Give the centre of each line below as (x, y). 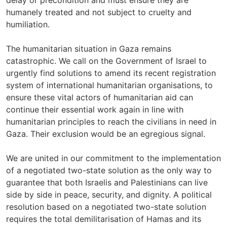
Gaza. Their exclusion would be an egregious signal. (106, 134)
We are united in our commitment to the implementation (113, 158)
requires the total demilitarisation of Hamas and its (104, 219)
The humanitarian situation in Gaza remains (89, 49)
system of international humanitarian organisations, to (109, 85)
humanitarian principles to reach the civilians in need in (111, 122)
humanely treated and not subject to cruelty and (99, 12)
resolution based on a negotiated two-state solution (106, 207)
